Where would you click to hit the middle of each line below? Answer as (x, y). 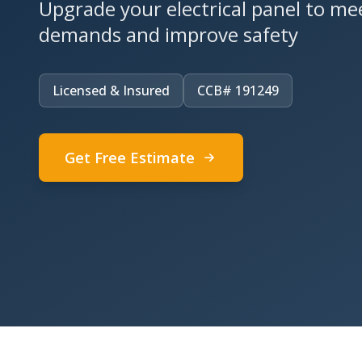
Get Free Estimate (130, 158)
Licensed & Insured (111, 90)
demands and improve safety (168, 34)
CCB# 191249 (238, 90)
